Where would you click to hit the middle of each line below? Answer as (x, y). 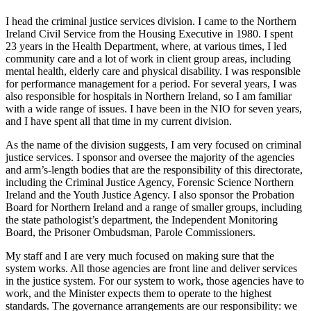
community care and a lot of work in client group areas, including (148, 59)
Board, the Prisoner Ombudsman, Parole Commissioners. (131, 233)
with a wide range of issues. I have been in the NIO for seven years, (154, 109)
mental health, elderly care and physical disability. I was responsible (153, 72)
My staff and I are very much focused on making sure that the (140, 256)
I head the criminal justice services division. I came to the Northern (151, 22)
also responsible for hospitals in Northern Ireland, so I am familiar (149, 96)
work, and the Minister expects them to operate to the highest (138, 294)
